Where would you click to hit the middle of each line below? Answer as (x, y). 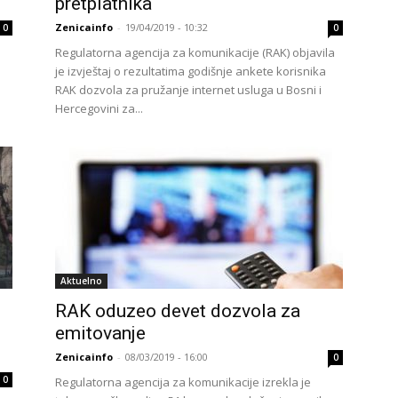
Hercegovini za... (99, 108)
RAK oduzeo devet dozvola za (178, 311)
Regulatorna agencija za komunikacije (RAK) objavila (195, 52)
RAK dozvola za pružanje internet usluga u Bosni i (188, 90)
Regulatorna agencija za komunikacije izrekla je (183, 382)
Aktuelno (81, 281)
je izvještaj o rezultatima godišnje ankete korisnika (191, 71)
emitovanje (100, 333)
